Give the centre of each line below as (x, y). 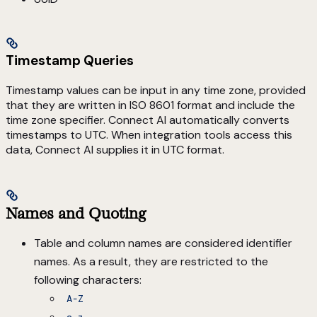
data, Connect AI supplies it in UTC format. (115, 150)
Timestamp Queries (70, 61)
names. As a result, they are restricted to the (151, 262)
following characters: (88, 280)
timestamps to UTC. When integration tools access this (149, 135)
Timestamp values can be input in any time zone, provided (156, 91)
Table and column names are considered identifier (163, 243)
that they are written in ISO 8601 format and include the (150, 105)
